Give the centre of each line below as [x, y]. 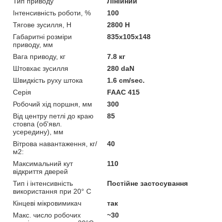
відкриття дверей [40, 172]
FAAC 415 [124, 92]
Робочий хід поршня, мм [53, 104]
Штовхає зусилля [41, 69]
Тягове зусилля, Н [42, 25]
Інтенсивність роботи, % [52, 13]
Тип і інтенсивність [43, 184]
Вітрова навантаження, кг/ [55, 144]
